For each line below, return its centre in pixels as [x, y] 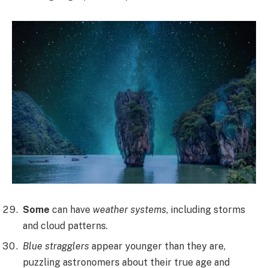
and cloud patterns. [65, 226]
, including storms [206, 210]
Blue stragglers [56, 246]
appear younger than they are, [157, 246]
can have [71, 210]
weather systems [130, 210]
